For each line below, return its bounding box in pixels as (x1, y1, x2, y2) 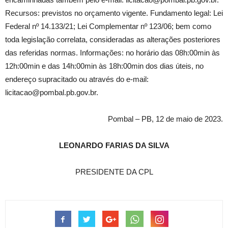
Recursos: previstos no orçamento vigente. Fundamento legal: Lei (5, 9, 223, 17)
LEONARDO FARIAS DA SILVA (59, 141, 169, 150)
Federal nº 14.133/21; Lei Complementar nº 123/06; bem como (5, 22, 211, 31)
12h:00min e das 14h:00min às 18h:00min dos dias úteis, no (5, 62, 204, 70)
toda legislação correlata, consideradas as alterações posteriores (5, 35, 220, 44)
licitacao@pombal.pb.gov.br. (5, 88, 98, 97)
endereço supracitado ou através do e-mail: (5, 75, 149, 83)
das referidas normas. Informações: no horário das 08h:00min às (5, 48, 220, 57)
